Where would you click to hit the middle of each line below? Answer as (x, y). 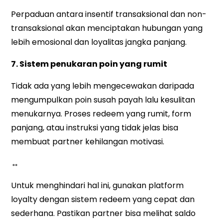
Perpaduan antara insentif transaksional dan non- (109, 14)
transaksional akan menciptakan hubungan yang (107, 28)
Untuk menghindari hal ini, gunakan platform (98, 186)
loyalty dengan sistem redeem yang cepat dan (103, 200)
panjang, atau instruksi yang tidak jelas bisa (95, 128)
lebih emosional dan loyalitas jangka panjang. (99, 42)
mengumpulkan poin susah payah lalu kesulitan (103, 100)
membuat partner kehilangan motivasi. (88, 142)
